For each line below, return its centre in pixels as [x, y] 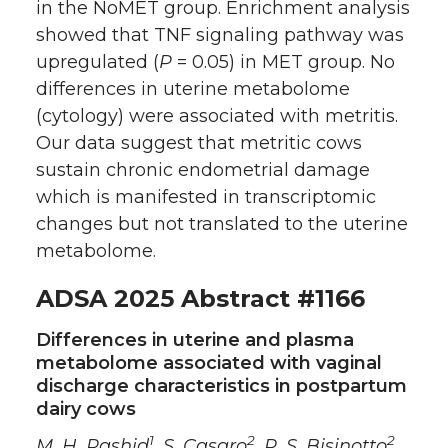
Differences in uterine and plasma [195, 339]
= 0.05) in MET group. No [283, 61]
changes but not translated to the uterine [222, 223]
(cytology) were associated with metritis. [217, 115]
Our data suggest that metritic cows [199, 142]
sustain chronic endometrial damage [203, 169]
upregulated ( [97, 61]
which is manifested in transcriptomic [206, 196]
